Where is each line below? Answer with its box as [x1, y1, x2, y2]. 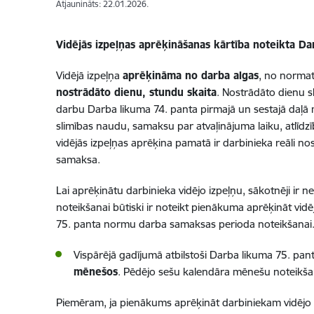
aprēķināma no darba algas [122, 69, 259, 82]
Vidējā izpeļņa [55, 69, 123, 82]
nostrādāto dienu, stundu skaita [55, 86, 217, 99]
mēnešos [73, 265, 118, 278]
